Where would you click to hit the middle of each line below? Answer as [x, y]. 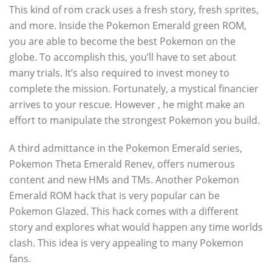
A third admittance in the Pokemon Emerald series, [126, 148]
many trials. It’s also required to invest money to [119, 73]
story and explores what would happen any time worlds [136, 227]
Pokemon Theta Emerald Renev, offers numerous [122, 164]
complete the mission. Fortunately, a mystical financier [134, 89]
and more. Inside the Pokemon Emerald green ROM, [128, 25]
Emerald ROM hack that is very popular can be [114, 195]
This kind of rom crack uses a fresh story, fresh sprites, [134, 10]
